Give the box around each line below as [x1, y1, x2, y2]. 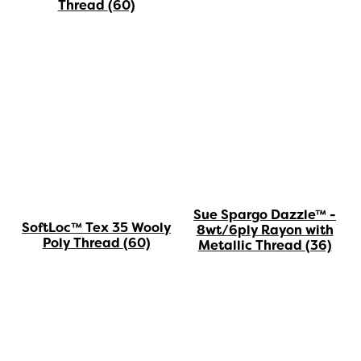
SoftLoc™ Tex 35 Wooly [22, 219, 171, 237]
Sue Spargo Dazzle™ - [193, 206, 336, 224]
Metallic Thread [197, 237, 305, 255]
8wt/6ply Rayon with [196, 222, 334, 239]
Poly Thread [42, 234, 123, 252]
